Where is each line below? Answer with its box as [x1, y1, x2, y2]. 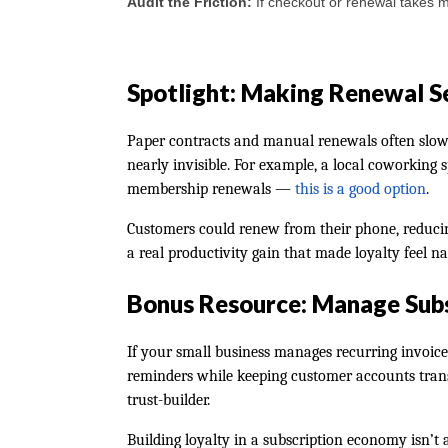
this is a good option [295, 179, 426, 198]
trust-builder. [127, 390, 210, 409]
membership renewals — [127, 179, 295, 198]
